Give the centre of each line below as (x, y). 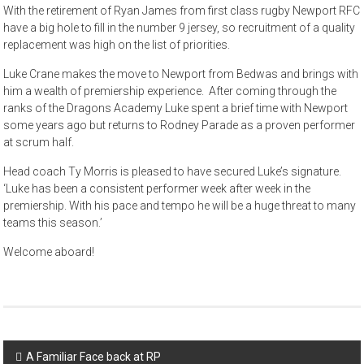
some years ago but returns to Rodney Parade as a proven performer (180, 126)
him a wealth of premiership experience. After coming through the (170, 91)
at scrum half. (39, 143)
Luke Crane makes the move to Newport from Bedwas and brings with (181, 74)
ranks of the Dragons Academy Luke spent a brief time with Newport (176, 108)
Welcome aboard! (49, 252)
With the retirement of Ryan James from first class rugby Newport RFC (182, 11)
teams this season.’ (53, 223)
